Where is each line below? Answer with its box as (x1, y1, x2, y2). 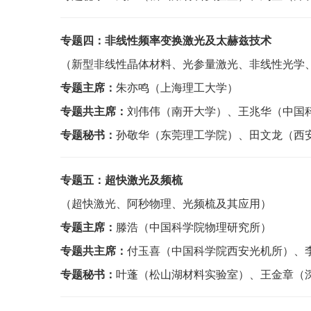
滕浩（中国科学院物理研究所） (116, 219, 271, 235)
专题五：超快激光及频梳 (60, 171, 183, 187)
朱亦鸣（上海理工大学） (116, 79, 238, 95)
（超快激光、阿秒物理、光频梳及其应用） (60, 195, 271, 211)
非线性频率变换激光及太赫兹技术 (105, 32, 271, 48)
